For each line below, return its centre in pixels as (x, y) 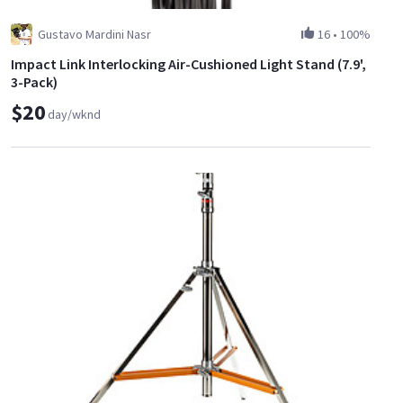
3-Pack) (34, 82)
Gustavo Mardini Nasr (94, 35)
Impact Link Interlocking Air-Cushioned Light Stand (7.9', (188, 64)
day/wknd (74, 115)
